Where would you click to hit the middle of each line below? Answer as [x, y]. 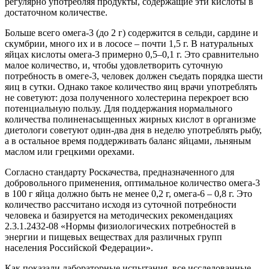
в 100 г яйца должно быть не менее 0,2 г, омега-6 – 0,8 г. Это [128, 194]
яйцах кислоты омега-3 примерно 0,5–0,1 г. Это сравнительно [132, 55]
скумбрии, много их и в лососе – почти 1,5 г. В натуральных [129, 44]
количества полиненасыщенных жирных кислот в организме [130, 119]
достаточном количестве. [56, 13]
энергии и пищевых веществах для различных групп [113, 237]
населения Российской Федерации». [79, 248]
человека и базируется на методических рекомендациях [119, 216]
